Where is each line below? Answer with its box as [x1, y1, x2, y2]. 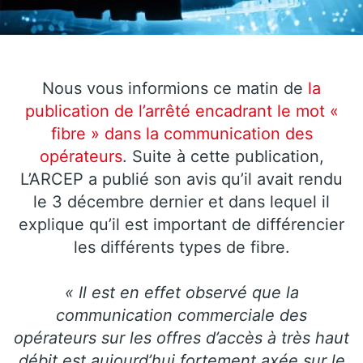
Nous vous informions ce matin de [42, 78, 308, 98]
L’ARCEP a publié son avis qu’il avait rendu [20, 169, 343, 189]
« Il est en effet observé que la [64, 282, 299, 302]
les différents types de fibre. [73, 237, 290, 257]
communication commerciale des [56, 305, 307, 325]
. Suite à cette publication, [122, 146, 324, 166]
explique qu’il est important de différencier [19, 214, 344, 234]
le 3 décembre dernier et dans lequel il [33, 191, 330, 211]
